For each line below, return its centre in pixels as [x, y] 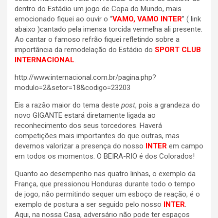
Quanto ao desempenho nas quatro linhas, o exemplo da [105, 174]
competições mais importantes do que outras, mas [97, 136]
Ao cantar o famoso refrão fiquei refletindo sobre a [97, 40]
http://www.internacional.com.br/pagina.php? [85, 78]
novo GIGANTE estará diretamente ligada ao [85, 116]
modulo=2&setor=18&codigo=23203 [73, 88]
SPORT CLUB [178, 50]
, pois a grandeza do [168, 105]
